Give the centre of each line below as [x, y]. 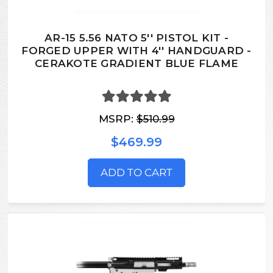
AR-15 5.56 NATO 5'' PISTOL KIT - [136, 38]
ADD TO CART [136, 172]
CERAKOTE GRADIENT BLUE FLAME [136, 64]
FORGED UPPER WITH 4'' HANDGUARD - [136, 51]
